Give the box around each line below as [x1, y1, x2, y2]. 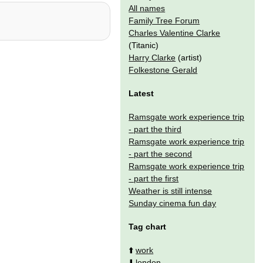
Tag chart [129, 222, 167, 231]
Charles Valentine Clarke [129, 28, 221, 38]
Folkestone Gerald [129, 65, 198, 75]
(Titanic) [129, 40, 159, 50]
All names [129, 3, 166, 13]
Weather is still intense [129, 186, 213, 195]
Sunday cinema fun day [129, 198, 217, 208]
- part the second [129, 149, 193, 159]
